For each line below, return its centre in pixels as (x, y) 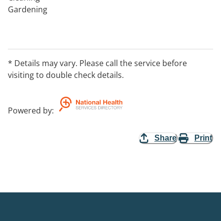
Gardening (28, 9)
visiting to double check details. (66, 75)
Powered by (30, 110)
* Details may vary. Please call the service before (97, 63)
